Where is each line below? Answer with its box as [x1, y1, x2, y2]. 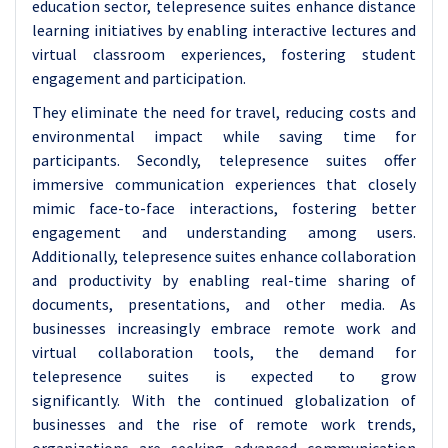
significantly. [32, 390, 133, 410]
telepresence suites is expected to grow [32, 366, 416, 386]
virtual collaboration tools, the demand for [32, 342, 416, 362]
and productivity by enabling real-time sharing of [32, 270, 416, 290]
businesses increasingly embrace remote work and [32, 318, 416, 338]
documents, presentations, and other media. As [32, 294, 416, 314]
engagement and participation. [32, 68, 246, 88]
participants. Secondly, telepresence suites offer [32, 150, 416, 170]
